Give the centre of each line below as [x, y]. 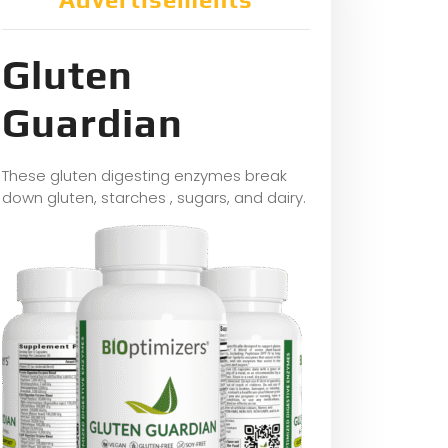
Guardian [92, 123]
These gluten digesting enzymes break [144, 176]
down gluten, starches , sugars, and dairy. [154, 198]
